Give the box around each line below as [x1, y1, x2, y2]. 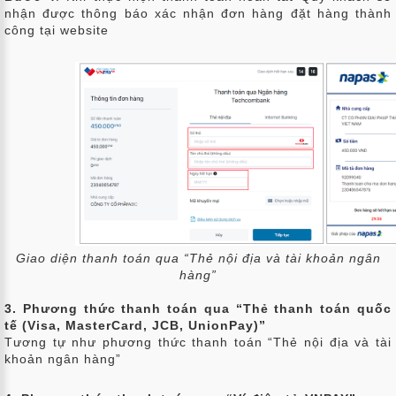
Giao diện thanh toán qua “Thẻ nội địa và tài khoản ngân [15, 251, 381, 266]
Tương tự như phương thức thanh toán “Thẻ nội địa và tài [4, 335, 392, 350]
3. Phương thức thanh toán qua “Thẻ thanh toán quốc [4, 301, 392, 316]
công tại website [4, 23, 109, 38]
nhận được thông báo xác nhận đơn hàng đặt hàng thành [4, 6, 392, 21]
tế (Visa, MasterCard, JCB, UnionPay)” [4, 318, 266, 333]
